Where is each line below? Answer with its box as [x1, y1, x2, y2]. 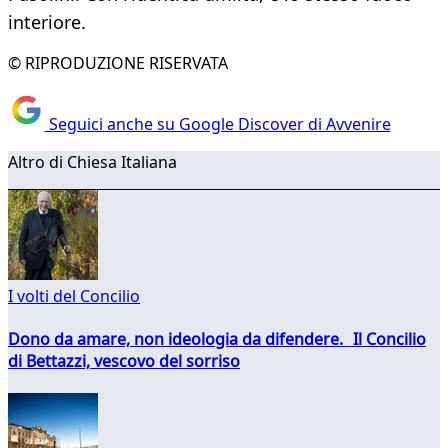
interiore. [8, 10, 86, 35]
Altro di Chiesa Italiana [8, 150, 177, 173]
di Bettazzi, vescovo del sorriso [8, 349, 240, 372]
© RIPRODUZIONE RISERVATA [8, 52, 228, 75]
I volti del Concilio [8, 284, 140, 307]
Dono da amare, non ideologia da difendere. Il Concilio [8, 327, 426, 350]
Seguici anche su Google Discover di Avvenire [44, 112, 391, 135]
